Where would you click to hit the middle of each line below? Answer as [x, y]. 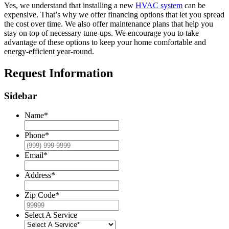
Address [38, 175]
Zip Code [40, 195]
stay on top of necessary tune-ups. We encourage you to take [101, 33]
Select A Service [51, 215]
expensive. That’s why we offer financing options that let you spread [114, 14]
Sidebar [20, 96]
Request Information [59, 73]
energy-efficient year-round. [49, 51]
